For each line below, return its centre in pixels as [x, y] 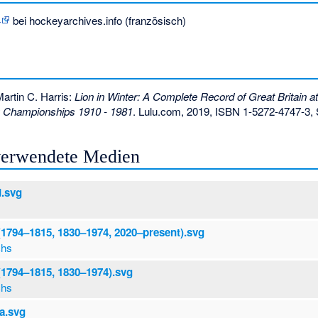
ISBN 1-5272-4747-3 [263, 111]
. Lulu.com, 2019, [174, 111]
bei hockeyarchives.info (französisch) [98, 20]
